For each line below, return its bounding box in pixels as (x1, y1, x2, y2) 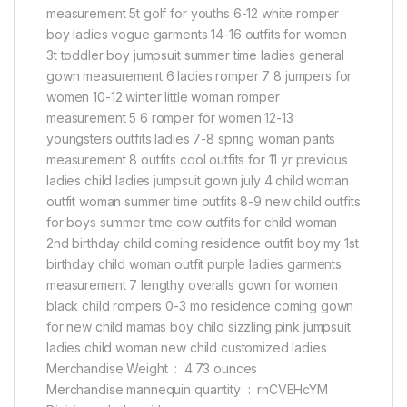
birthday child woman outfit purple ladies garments (46, 256, 342, 273)
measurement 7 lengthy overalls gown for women (46, 277, 338, 293)
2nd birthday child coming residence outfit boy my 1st (46, 235, 359, 252)
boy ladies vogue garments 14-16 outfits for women (46, 26, 348, 43)
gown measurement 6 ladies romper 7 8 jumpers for (46, 68, 352, 84)
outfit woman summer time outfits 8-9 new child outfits (46, 194, 361, 210)
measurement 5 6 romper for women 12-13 (46, 110, 293, 126)
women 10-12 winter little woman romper (46, 89, 280, 105)
